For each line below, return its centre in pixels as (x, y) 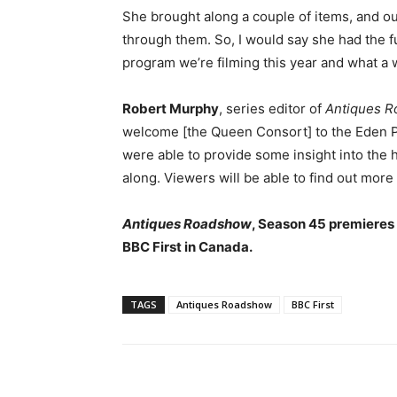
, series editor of (272, 109)
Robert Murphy (171, 109)
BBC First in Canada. (189, 247)
